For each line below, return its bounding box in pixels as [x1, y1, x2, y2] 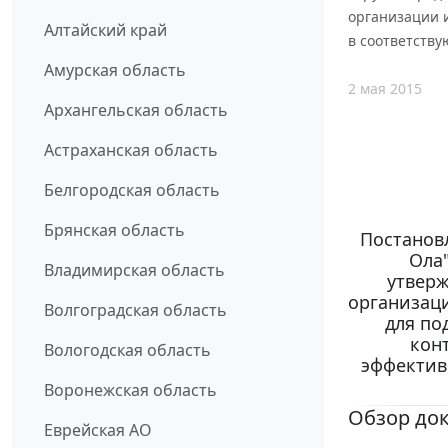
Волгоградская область [44, 299, 227, 322]
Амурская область [44, 59, 186, 82]
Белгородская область [44, 179, 220, 202]
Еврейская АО [44, 419, 152, 442]
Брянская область [44, 219, 185, 242]
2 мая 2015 [348, 78, 422, 98]
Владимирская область [44, 259, 225, 282]
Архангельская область [44, 99, 228, 122]
